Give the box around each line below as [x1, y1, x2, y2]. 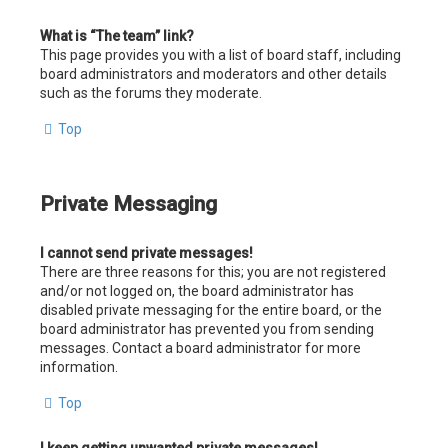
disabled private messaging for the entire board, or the [40, 302, 382, 319]
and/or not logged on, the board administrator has [40, 283, 354, 300]
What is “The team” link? [40, 27, 194, 44]
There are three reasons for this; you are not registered [40, 264, 386, 281]
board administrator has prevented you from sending [40, 321, 374, 338]
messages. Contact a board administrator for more [40, 340, 361, 357]
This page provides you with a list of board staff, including [40, 46, 401, 63]
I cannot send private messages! [40, 245, 253, 262]
